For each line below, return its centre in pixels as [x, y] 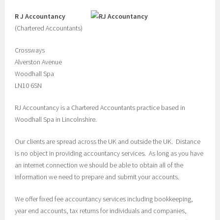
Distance [188, 141]
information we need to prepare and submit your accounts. [99, 177]
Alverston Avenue [39, 62]
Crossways [30, 50]
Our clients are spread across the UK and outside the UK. [96, 141]
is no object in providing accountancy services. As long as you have [109, 153]
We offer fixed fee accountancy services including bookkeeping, [104, 199]
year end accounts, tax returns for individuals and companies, [101, 211]
